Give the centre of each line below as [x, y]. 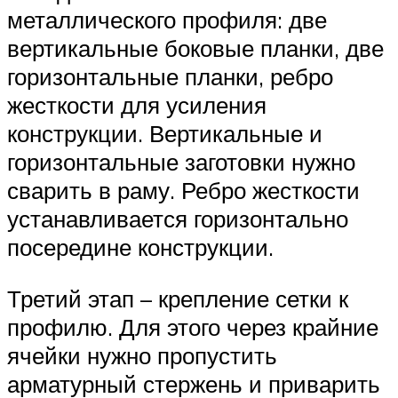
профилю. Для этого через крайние [193, 327]
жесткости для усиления [137, 105]
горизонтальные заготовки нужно [181, 162]
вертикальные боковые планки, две [195, 48]
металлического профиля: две [167, 20]
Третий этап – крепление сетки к [178, 299]
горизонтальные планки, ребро [170, 77]
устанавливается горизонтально [178, 219]
